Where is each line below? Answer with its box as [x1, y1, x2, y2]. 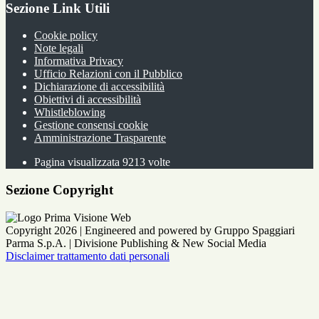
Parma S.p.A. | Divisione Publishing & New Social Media [6, 236, 266, 249]
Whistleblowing [34, 106, 105, 119]
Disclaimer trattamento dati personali [6, 249, 169, 262]
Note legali [34, 42, 83, 55]
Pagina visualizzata [34, 156, 122, 169]
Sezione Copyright [6, 182, 113, 198]
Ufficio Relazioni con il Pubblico [34, 68, 182, 80]
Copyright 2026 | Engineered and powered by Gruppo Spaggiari [6, 224, 295, 236]
